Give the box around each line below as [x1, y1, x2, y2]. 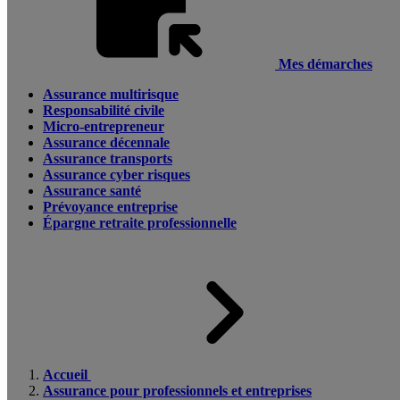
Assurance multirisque [43, 87, 179, 102]
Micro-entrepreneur [43, 119, 164, 134]
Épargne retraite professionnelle [43, 215, 237, 230]
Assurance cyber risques [43, 167, 190, 182]
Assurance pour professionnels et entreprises [43, 383, 312, 398]
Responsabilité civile [43, 103, 164, 118]
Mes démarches [279, 56, 372, 71]
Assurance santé [43, 183, 141, 198]
